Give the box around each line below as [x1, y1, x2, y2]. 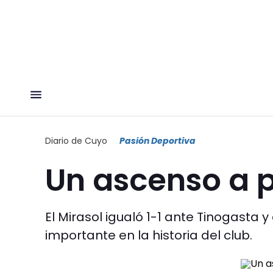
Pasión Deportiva [119, 134, 196, 147]
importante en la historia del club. [45, 226, 252, 244]
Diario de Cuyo [45, 134, 107, 147]
